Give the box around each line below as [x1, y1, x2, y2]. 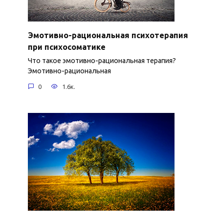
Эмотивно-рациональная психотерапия [27, 30, 188, 40]
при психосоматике [27, 42, 106, 51]
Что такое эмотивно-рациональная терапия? [27, 57, 176, 65]
